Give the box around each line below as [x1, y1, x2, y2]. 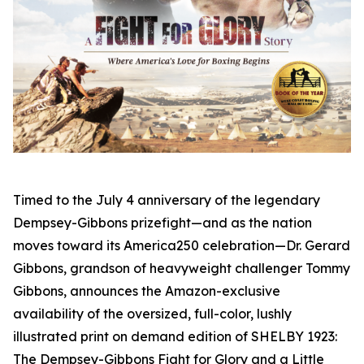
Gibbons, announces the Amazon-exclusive [13, 283, 280, 300]
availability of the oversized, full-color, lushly [13, 305, 292, 323]
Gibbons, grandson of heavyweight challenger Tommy [13, 260, 350, 277]
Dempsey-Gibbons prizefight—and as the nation [13, 214, 312, 232]
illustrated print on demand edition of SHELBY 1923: [13, 328, 337, 345]
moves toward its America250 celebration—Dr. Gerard [13, 237, 350, 254]
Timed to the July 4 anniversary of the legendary [13, 192, 320, 209]
